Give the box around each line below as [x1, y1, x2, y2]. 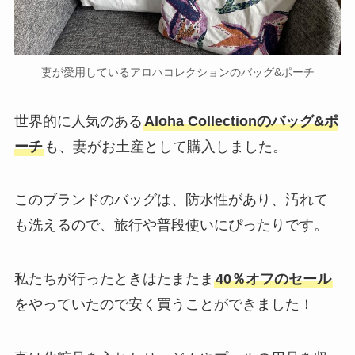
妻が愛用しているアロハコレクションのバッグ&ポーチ [40, 65, 315, 78]
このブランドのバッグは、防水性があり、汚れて [13, 192, 328, 208]
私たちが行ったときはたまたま [13, 271, 214, 288]
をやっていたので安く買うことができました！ [13, 296, 314, 313]
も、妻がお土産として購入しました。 [44, 138, 287, 155]
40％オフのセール [215, 271, 331, 288]
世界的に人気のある [13, 113, 143, 129]
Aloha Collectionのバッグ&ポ [143, 113, 338, 129]
